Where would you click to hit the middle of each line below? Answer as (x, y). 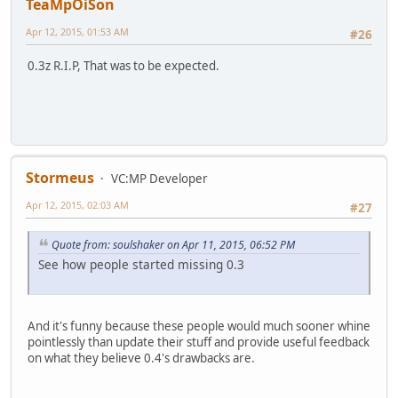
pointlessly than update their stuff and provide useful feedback (199, 342)
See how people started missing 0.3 (141, 265)
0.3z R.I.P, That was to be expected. (123, 65)
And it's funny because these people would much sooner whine (199, 326)
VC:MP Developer (159, 179)
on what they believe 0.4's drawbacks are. (141, 358)
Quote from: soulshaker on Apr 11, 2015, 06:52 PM (173, 244)
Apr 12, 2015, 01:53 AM (77, 32)
